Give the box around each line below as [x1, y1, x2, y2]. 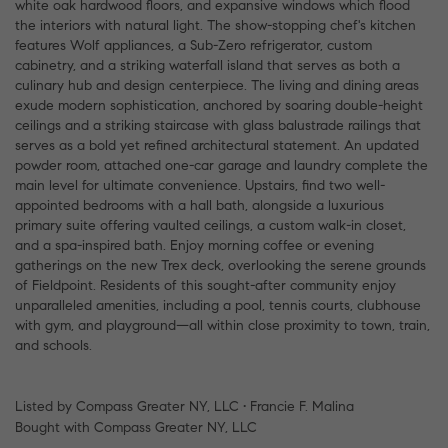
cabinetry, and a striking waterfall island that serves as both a [15, 56, 400, 74]
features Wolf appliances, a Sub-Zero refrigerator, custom [15, 36, 372, 54]
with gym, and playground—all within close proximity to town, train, [15, 316, 430, 334]
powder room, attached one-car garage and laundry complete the [15, 156, 428, 174]
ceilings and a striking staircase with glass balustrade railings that [15, 116, 421, 134]
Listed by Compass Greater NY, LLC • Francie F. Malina [15, 397, 354, 415]
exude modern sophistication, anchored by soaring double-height [15, 96, 423, 114]
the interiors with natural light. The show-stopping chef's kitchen [15, 16, 416, 34]
